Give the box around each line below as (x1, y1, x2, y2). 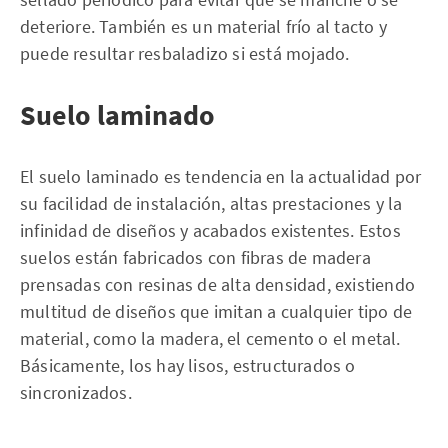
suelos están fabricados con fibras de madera (20, 245, 371, 269)
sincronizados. (20, 380, 132, 404)
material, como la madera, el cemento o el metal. (20, 326, 401, 350)
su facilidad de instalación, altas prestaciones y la (20, 191, 403, 215)
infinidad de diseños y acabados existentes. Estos (20, 218, 401, 242)
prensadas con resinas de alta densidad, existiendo (20, 272, 416, 296)
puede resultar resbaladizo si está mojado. (20, 41, 350, 65)
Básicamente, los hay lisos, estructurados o (20, 353, 356, 377)
